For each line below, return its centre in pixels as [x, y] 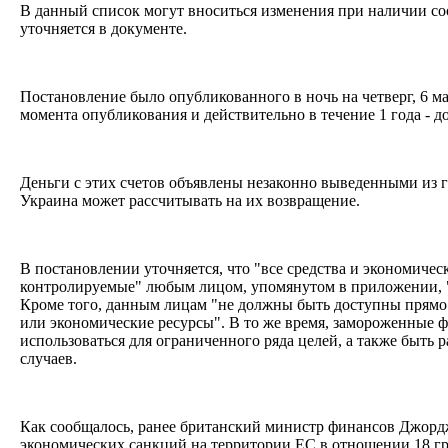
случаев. [50, 358]
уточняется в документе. [105, 28]
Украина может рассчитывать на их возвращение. [194, 200]
